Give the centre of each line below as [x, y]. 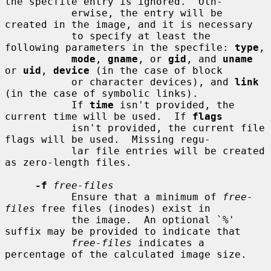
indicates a [168, 243]
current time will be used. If [99, 116]
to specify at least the [38, 36]
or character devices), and [153, 82]
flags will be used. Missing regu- [108, 139]
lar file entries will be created [38, 151]
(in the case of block [156, 70]
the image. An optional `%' [38, 220]
